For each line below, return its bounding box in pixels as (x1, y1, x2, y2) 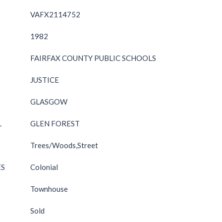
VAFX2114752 (30, 10, 80, 19)
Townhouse (30, 184, 68, 193)
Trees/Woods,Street (30, 141, 98, 150)
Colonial (30, 163, 58, 171)
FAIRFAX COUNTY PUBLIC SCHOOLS (30, 54, 156, 62)
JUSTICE (30, 75, 59, 84)
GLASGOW (30, 97, 67, 106)
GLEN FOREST (30, 119, 80, 128)
